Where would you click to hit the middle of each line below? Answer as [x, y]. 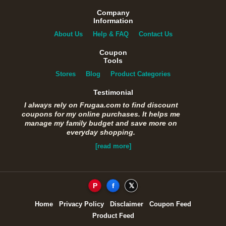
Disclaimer [127, 204]
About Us [68, 34]
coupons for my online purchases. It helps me [101, 114]
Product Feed [113, 215]
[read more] [113, 146]
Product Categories [140, 74]
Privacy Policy [81, 204]
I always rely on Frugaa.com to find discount [101, 105]
